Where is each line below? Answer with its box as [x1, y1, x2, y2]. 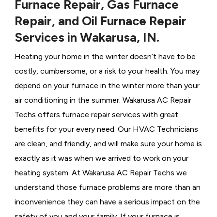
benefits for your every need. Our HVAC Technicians [15, 124, 198, 134]
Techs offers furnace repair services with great [15, 110, 178, 119]
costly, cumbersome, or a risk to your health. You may [15, 66, 200, 76]
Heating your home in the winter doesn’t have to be [15, 52, 196, 61]
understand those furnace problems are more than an [15, 183, 201, 192]
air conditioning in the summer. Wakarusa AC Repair [15, 95, 191, 105]
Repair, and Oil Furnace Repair [15, 13, 186, 29]
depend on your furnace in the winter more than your [15, 81, 200, 90]
